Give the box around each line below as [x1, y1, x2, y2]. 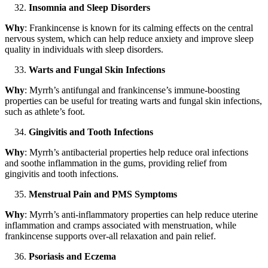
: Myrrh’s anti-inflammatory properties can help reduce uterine [25, 209, 258, 220]
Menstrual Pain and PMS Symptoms [29, 189, 177, 200]
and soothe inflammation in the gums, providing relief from [5, 158, 227, 169]
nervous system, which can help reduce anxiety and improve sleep [5, 33, 254, 44]
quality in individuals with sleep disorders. [5, 44, 163, 55]
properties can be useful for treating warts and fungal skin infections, [5, 96, 262, 106]
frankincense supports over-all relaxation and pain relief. [5, 231, 216, 242]
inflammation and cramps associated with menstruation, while [5, 220, 236, 231]
